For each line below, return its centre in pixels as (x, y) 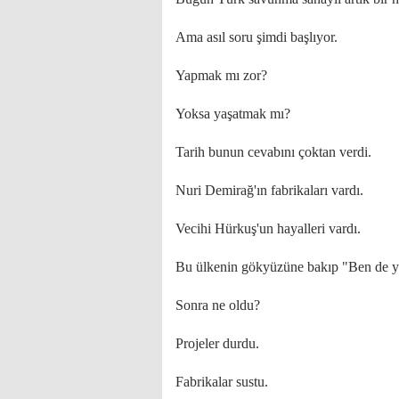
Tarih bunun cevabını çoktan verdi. (273, 152)
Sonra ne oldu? (218, 305)
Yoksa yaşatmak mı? (233, 114)
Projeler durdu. (217, 343)
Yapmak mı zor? (221, 75)
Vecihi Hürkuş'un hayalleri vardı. (268, 228)
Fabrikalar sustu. (222, 382)
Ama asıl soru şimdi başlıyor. (256, 37)
